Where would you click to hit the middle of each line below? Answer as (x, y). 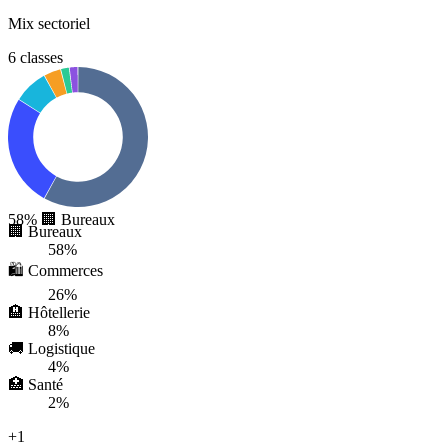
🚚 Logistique (51, 348)
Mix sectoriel (49, 23)
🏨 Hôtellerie (49, 312)
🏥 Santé (35, 384)
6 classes (35, 57)
